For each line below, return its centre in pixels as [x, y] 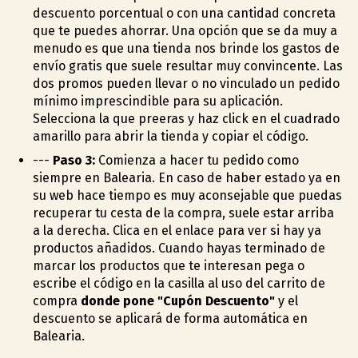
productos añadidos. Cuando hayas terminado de [179, 248]
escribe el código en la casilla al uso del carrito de [179, 283]
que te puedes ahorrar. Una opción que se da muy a [185, 30]
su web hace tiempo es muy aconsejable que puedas [187, 195]
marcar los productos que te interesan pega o [168, 265]
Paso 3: [74, 160]
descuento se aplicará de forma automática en [170, 318]
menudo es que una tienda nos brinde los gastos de [186, 48]
